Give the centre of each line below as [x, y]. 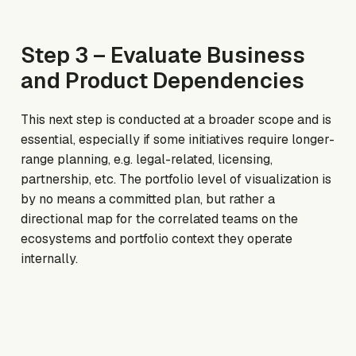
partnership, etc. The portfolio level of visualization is [176, 180]
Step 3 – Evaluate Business [163, 55]
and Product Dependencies [163, 80]
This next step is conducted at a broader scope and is [176, 120]
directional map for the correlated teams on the [160, 219]
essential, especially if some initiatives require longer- [178, 140]
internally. [50, 259]
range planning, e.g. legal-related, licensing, [147, 160]
